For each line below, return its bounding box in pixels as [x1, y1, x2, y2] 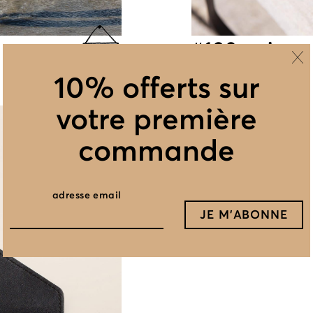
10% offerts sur [53, 68, 260, 106]
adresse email [52, 188, 122, 201]
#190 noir [191, 36, 282, 61]
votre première [56, 100, 257, 138]
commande [78, 131, 235, 169]
